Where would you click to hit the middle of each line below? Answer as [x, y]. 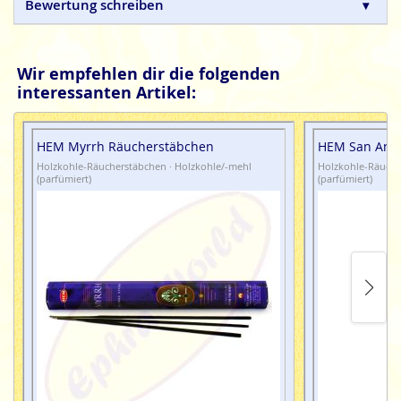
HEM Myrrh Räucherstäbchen [125, 146]
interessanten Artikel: [107, 93]
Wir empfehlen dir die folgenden [149, 74]
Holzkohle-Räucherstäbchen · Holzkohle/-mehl [144, 166]
